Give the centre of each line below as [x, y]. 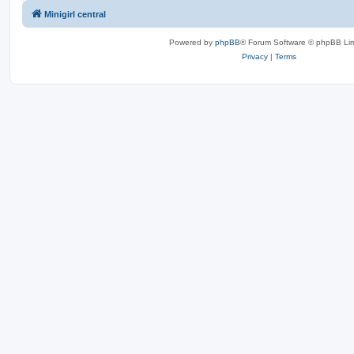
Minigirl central [75, 14]
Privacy [255, 56]
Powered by [192, 42]
